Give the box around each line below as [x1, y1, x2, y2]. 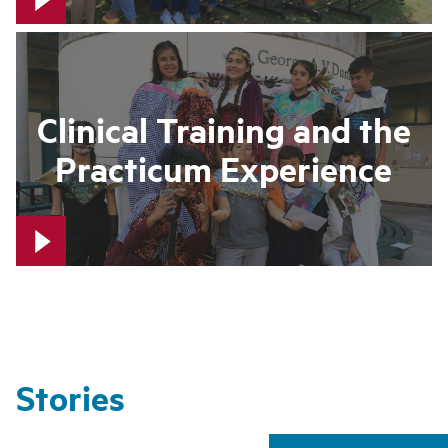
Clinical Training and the [36, 107, 411, 153]
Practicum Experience [55, 146, 393, 192]
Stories [16, 375, 125, 421]
